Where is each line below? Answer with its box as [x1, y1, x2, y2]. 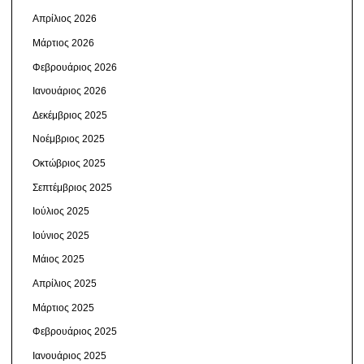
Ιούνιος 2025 [32, 229, 89, 241]
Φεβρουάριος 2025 [32, 326, 117, 338]
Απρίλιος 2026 [32, 13, 97, 25]
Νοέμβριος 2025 [32, 133, 105, 145]
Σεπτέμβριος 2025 [32, 181, 112, 193]
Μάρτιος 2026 [32, 37, 94, 49]
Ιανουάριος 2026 [32, 85, 106, 97]
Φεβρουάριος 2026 [32, 61, 117, 73]
